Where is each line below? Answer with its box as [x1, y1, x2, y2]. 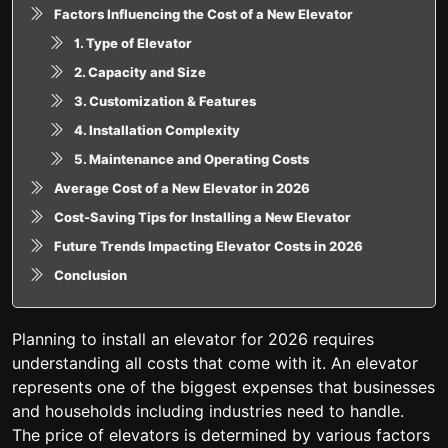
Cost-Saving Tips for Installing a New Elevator [54, 208, 351, 225]
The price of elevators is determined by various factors [12, 425, 430, 445]
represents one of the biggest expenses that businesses [12, 377, 435, 397]
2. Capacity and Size [74, 63, 206, 80]
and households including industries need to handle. [12, 401, 404, 421]
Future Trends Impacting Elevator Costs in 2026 [54, 237, 363, 254]
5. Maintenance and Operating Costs [74, 150, 309, 167]
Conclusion [54, 266, 127, 283]
